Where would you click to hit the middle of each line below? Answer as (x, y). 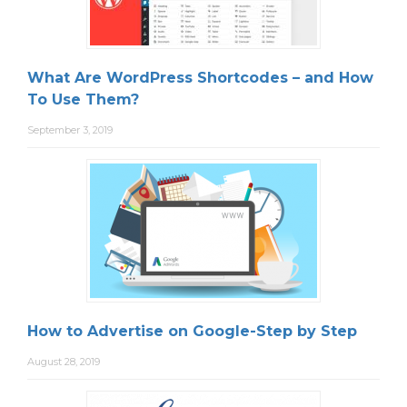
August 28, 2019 (64, 361)
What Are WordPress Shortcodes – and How (200, 77)
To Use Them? (83, 99)
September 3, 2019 (70, 129)
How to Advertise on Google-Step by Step (192, 331)
